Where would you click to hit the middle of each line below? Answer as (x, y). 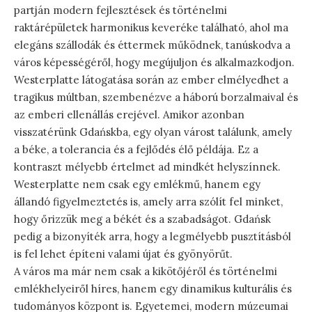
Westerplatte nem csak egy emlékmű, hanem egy (137, 184)
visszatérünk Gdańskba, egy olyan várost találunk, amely (153, 132)
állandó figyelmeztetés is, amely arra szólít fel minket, (148, 201)
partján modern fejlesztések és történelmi (120, 10)
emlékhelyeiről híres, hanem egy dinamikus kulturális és (153, 288)
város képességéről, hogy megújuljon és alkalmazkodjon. (154, 62)
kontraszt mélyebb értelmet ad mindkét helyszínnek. (147, 166)
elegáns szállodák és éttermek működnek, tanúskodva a (152, 45)
